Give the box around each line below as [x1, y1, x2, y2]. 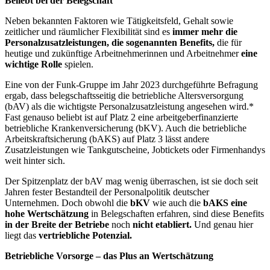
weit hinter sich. [5, 155, 65, 166]
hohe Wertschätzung [5, 209, 89, 219]
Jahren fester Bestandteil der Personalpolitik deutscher [5, 187, 209, 198]
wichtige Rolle [5, 59, 62, 70]
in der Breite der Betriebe [5, 219, 111, 230]
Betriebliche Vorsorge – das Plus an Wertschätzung [5, 251, 213, 262]
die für [217, 37, 242, 48]
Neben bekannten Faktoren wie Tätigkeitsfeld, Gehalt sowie [5, 16, 233, 27]
